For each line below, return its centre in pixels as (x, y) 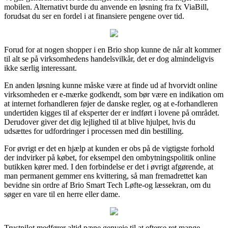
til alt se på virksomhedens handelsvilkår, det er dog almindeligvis (109, 59)
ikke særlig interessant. (40, 68)
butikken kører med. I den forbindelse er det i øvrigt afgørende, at (109, 166)
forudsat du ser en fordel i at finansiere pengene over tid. (94, 16)
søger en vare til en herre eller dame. (62, 194)
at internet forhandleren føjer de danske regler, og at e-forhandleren (111, 103)
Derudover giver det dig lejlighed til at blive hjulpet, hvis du (100, 122)
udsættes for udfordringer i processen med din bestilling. (94, 131)
